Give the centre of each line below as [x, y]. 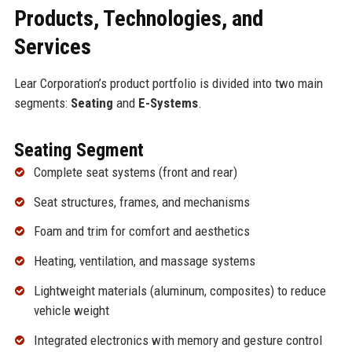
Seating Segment [79, 150]
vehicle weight [71, 311]
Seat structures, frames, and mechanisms [141, 202]
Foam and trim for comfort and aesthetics [141, 231]
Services [52, 46]
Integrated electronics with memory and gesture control [178, 340]
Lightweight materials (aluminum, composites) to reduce [180, 291]
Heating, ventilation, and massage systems [144, 261]
